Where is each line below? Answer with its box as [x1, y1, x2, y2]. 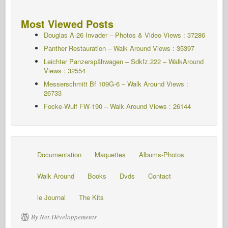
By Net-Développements [31, 212, 97, 222]
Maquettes [95, 150, 126, 160]
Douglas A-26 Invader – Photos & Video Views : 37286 [44, 30, 205, 40]
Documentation [37, 150, 81, 160]
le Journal [37, 192, 66, 203]
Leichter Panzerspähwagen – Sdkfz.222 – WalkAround [44, 56, 204, 67]
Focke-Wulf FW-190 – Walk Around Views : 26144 [44, 101, 191, 111]
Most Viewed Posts [21, 16, 113, 32]
